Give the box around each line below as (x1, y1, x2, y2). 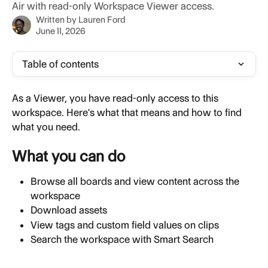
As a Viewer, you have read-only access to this (12, 92, 221, 104)
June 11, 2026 (36, 26, 86, 36)
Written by (36, 14, 78, 25)
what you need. (12, 121, 80, 133)
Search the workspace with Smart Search (31, 233, 214, 246)
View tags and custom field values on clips (31, 218, 219, 231)
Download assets (31, 204, 107, 217)
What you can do (12, 147, 125, 166)
